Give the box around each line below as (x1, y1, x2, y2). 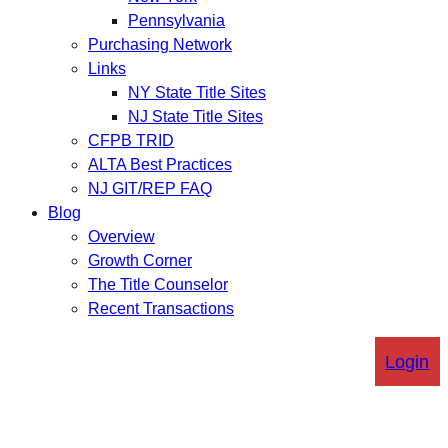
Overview (88, 228, 155, 246)
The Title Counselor (88, 276, 228, 294)
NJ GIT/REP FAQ (88, 180, 212, 198)
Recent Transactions (88, 300, 234, 318)
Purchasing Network (88, 36, 232, 54)
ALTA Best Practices (88, 156, 232, 174)
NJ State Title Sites (128, 108, 263, 126)
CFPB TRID (88, 132, 174, 150)
